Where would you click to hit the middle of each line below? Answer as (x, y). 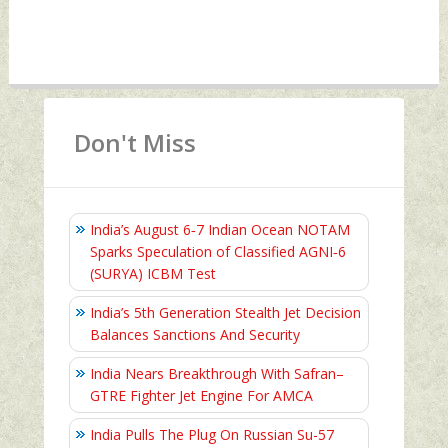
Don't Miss (135, 143)
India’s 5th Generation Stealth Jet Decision (225, 313)
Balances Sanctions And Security (195, 335)
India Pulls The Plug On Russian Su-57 (212, 435)
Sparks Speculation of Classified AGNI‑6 (218, 252)
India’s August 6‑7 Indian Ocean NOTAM (220, 230)
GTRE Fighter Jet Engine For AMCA (201, 396)
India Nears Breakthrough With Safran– (217, 374)
